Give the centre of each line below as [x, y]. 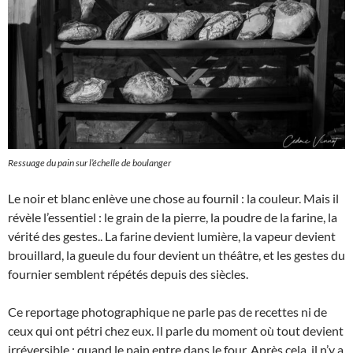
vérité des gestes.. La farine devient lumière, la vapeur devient [172, 236]
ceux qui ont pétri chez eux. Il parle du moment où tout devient [176, 330]
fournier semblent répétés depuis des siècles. [128, 273]
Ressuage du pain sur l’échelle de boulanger [89, 162]
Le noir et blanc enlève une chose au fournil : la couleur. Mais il [173, 198]
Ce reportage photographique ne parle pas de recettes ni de [167, 311]
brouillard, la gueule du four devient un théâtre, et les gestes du [176, 255]
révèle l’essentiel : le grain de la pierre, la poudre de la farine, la [173, 217]
